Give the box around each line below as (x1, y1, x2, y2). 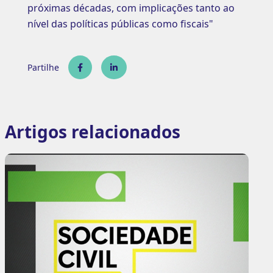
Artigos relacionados (4, 119, 180, 143)
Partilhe (27, 61, 59, 73)
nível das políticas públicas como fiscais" (27, 16, 213, 30)
